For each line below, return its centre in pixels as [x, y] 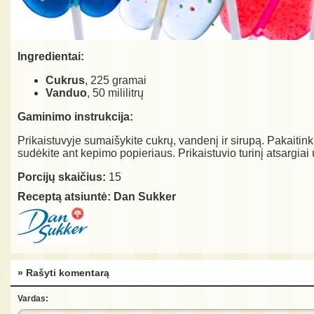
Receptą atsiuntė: [64, 197]
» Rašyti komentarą [63, 273]
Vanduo [66, 93]
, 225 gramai [116, 81]
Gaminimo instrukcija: [75, 117]
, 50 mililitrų [115, 93]
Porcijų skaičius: [62, 177]
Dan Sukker [145, 197]
